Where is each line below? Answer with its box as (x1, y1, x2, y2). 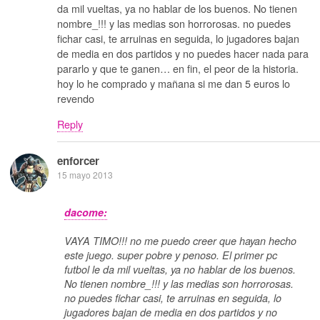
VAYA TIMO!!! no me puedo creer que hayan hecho (64, 234, 296, 249)
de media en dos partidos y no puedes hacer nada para (57, 46, 309, 61)
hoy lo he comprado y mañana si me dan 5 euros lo (57, 76, 290, 91)
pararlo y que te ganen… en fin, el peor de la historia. (57, 61, 299, 76)
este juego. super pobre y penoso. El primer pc (64, 248, 277, 263)
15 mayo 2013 (57, 168, 113, 181)
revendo (57, 91, 94, 106)
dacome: (64, 205, 107, 220)
